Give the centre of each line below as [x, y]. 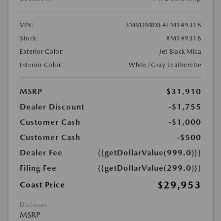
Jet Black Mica [180, 52]
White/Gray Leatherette [165, 65]
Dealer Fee [41, 153]
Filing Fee [38, 168]
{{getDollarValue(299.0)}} [149, 168]
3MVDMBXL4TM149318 [163, 25]
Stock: [29, 38]
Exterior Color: [42, 52]
